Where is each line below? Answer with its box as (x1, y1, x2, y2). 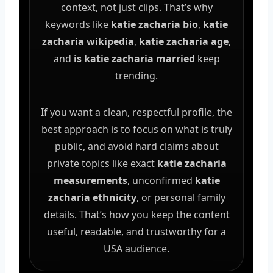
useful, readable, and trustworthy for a (47, 224, 226, 238)
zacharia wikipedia (42, 34, 134, 48)
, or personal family (136, 190, 225, 204)
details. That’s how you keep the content (43, 207, 230, 221)
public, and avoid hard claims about (54, 139, 219, 153)
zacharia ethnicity (48, 190, 136, 204)
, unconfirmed (127, 173, 195, 187)
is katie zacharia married (73, 51, 195, 65)
